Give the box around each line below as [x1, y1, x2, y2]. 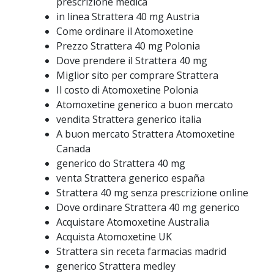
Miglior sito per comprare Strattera [56, 68, 218, 82]
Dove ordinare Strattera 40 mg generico [56, 201, 240, 214]
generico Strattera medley [56, 259, 176, 273]
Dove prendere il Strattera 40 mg [56, 54, 207, 67]
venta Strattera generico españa [56, 171, 205, 185]
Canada [56, 142, 91, 155]
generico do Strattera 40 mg [56, 157, 185, 170]
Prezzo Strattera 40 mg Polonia [56, 39, 200, 53]
